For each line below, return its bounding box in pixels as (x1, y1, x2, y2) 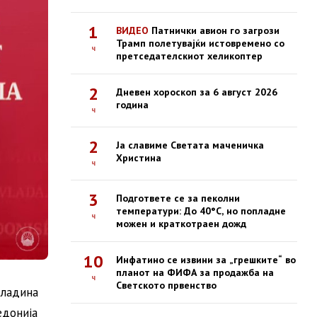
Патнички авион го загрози (149, 24, 279, 37)
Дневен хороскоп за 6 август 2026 (116, 86, 277, 98)
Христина (116, 151, 161, 164)
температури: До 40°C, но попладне (116, 204, 286, 217)
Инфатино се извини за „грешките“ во (116, 253, 296, 266)
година (116, 98, 149, 111)
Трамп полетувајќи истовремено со (116, 37, 284, 50)
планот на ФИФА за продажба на (116, 266, 274, 279)
